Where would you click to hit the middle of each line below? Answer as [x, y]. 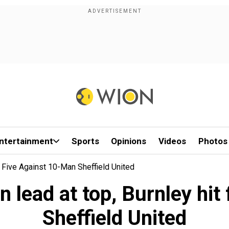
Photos [213, 141]
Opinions [129, 141]
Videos [173, 141]
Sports [85, 141]
